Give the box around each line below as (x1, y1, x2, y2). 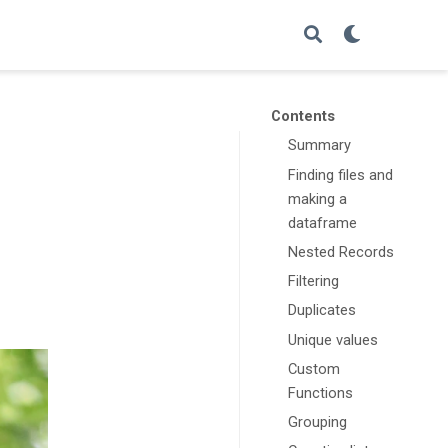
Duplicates (288, 301, 357, 320)
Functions (288, 383, 354, 402)
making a (288, 189, 348, 208)
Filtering (288, 272, 340, 291)
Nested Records (288, 242, 395, 261)
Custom (288, 359, 341, 378)
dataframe (288, 213, 358, 232)
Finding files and (288, 165, 394, 184)
